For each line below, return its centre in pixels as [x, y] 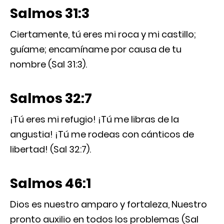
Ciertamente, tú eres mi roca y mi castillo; [103, 34]
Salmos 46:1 [50, 183]
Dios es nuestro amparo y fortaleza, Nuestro [108, 204]
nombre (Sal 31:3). [48, 64]
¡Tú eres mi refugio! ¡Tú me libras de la [94, 119]
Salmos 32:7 [51, 98]
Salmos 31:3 [50, 13]
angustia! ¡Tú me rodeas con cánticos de [102, 134]
